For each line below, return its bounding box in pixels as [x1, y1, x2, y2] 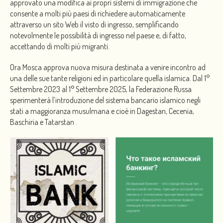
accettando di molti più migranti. [10, 41, 110, 51]
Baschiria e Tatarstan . [10, 116, 77, 127]
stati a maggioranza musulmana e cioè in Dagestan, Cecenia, [10, 106, 194, 116]
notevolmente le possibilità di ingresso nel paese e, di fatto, [10, 30, 186, 40]
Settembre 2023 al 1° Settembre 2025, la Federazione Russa [10, 84, 192, 94]
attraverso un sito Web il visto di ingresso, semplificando [10, 19, 179, 29]
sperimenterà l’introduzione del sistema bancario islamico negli [10, 95, 201, 105]
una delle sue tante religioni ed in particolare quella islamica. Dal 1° [10, 73, 210, 83]
